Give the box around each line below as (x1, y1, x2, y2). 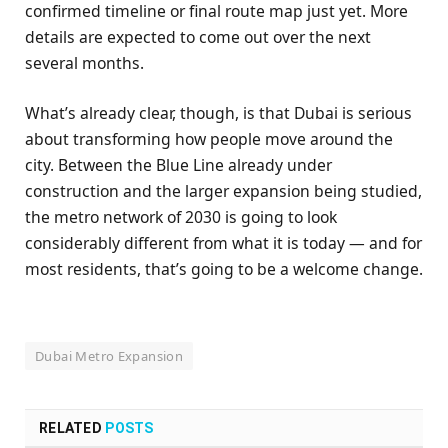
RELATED (39, 419, 106, 436)
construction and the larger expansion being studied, (25, 180, 422, 203)
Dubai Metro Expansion (35, 346, 184, 365)
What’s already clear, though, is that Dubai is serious (25, 102, 412, 125)
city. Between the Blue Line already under (25, 154, 332, 177)
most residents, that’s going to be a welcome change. (25, 258, 423, 281)
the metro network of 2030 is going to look (25, 206, 337, 229)
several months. (25, 52, 144, 75)
